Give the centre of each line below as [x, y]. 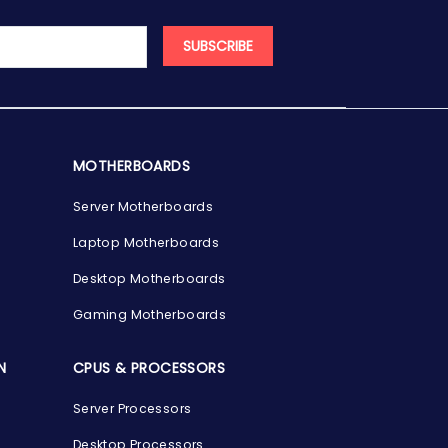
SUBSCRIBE [217, 45]
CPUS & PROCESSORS [149, 367]
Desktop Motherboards [149, 278]
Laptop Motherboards [146, 242]
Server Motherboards [143, 206]
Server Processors [132, 408]
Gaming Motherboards [149, 314]
